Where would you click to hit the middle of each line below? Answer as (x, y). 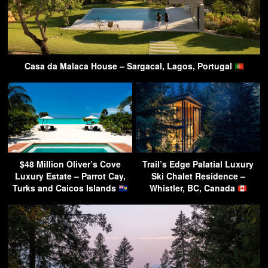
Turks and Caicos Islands (65, 188)
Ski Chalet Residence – (198, 176)
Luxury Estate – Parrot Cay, (70, 176)
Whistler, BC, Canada (193, 188)
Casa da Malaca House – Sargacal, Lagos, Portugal (129, 66)
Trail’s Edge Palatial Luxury (198, 164)
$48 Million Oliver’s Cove (70, 164)
